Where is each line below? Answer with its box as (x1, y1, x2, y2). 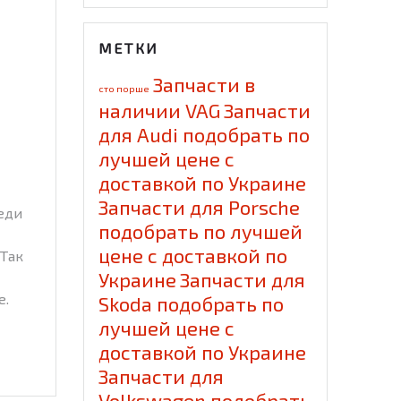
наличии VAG (98, 98, 221, 123)
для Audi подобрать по (98, 123, 311, 147)
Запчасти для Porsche (98, 195, 301, 219)
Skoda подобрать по (98, 292, 285, 316)
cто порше (98, 82, 150, 95)
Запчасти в (153, 73, 256, 97)
